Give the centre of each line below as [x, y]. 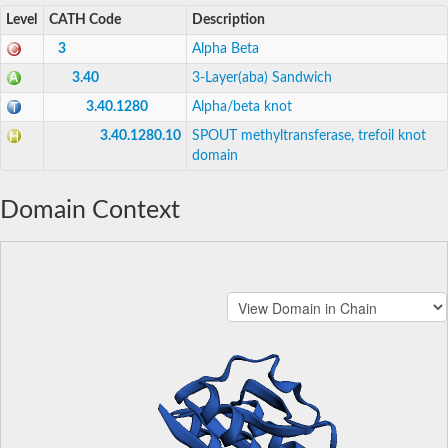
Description [228, 19]
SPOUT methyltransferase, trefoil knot [309, 135]
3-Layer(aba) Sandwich [262, 77]
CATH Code [85, 19]
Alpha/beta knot [242, 106]
